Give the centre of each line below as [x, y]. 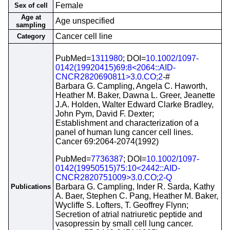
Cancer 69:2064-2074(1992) [107, 141]
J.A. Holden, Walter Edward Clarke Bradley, [135, 104]
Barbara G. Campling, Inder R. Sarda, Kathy [135, 187]
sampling [31, 25]
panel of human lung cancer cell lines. [124, 132]
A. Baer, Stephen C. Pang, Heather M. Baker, [137, 196]
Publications [31, 187]
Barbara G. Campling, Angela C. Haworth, [131, 86]
